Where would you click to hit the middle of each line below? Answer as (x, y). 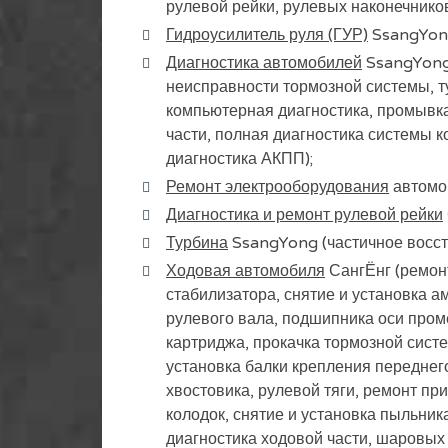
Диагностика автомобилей (264, 63)
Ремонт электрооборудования (277, 187)
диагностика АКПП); (239, 159)
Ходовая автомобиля (245, 271)
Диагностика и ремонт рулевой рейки (304, 215)
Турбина (197, 243)
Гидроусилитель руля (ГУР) (267, 35)
